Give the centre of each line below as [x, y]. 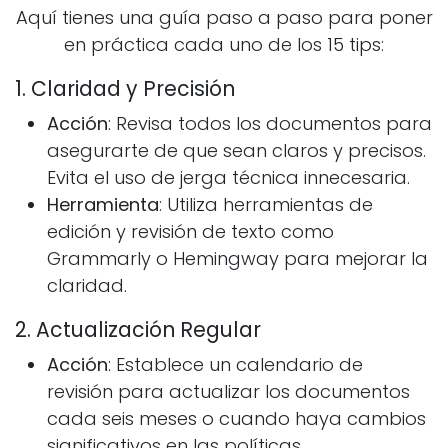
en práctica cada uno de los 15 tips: [224, 45]
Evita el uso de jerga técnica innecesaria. [228, 178]
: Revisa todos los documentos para [270, 124]
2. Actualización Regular [138, 330]
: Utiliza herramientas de [266, 205]
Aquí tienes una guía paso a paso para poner [224, 18]
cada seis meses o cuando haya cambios [236, 419]
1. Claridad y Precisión [125, 89]
